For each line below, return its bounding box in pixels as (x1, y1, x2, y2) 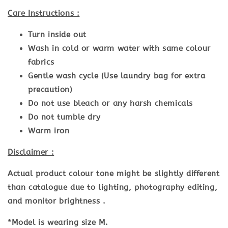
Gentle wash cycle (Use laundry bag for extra (28, 71, 206, 80)
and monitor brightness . (8, 196, 106, 206)
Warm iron (28, 126, 70, 135)
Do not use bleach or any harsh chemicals (28, 98, 193, 108)
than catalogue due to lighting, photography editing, (8, 182, 218, 192)
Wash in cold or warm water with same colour (28, 43, 211, 53)
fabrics (28, 57, 54, 67)
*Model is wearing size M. (8, 217, 108, 227)
